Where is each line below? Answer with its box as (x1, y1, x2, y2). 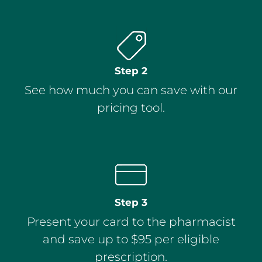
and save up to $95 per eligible (43, 232, 219, 247)
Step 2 (115, 64, 147, 77)
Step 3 (115, 196, 147, 209)
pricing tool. (97, 100, 165, 115)
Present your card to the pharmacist (26, 215, 236, 229)
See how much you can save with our (25, 82, 237, 97)
